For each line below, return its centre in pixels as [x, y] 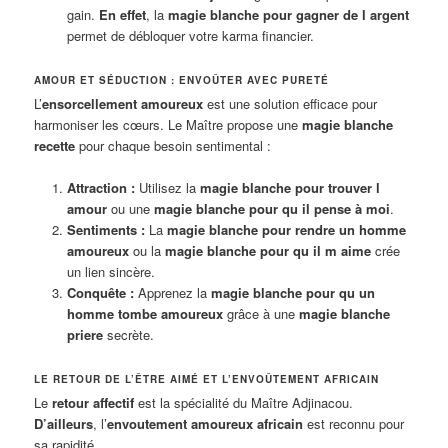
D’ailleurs [64, 423]
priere [84, 334]
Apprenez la [172, 292]
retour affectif [93, 402]
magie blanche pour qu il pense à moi [271, 208]
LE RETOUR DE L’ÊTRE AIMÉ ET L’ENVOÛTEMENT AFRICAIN [207, 378]
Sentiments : [105, 229]
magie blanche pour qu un [292, 292]
